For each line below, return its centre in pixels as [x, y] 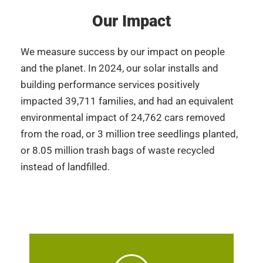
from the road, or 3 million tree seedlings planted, [129, 134]
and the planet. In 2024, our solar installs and [119, 68]
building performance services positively [110, 85]
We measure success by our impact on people [123, 52]
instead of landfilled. [66, 167]
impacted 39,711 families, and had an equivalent [127, 101]
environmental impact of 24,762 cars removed [123, 118]
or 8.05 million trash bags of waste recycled [118, 151]
